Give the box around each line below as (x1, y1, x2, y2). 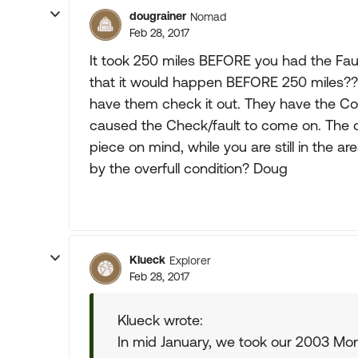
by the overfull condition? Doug (89, 160, 288, 177)
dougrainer (129, 10, 186, 22)
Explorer (169, 253, 211, 267)
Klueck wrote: (117, 312, 203, 328)
